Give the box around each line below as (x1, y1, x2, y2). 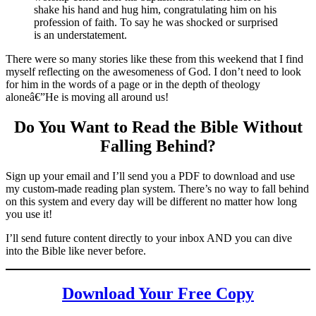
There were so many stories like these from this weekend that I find (6, 52, 303, 65)
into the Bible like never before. (6, 244, 146, 257)
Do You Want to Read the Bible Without (13, 117, 303, 136)
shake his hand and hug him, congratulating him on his (34, 3, 276, 16)
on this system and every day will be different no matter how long (6, 195, 297, 207)
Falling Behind (100, 136, 207, 155)
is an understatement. (34, 28, 127, 41)
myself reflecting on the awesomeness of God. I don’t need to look (6, 65, 301, 78)
